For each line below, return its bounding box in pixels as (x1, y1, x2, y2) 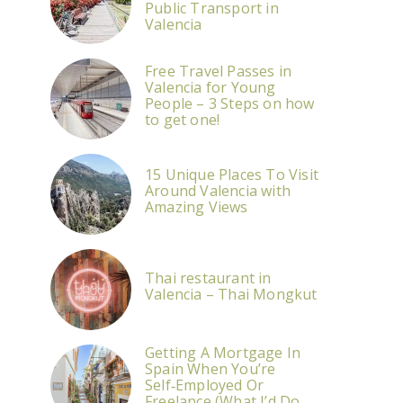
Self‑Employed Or (145, 375, 264, 395)
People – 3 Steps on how (145, 94, 315, 113)
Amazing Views (145, 197, 248, 217)
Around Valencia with (145, 181, 291, 201)
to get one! (145, 110, 220, 130)
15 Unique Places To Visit (145, 165, 318, 184)
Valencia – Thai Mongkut (145, 284, 318, 304)
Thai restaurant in (145, 268, 272, 288)
